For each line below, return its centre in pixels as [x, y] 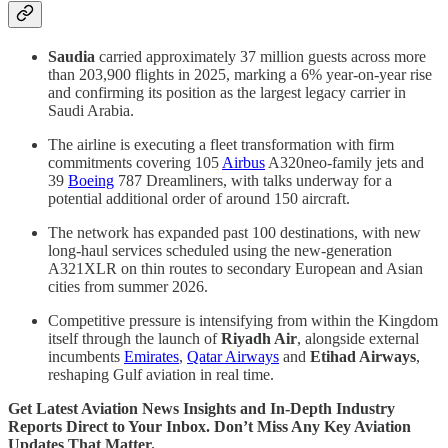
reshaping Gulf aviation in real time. [161, 374]
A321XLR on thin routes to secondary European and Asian [235, 268]
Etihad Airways [363, 356]
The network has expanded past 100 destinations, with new [234, 232]
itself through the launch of [134, 338]
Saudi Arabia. [91, 110]
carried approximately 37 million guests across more [260, 56]
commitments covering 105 [135, 162]
